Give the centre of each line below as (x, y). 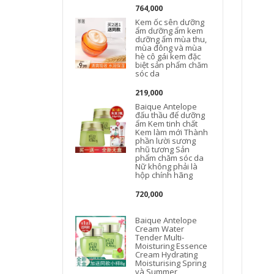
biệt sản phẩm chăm (172, 65)
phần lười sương (166, 140)
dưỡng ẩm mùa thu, (171, 39)
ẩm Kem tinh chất (167, 123)
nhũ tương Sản (163, 149)
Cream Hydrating (167, 254)
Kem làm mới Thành (172, 132)
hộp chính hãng (164, 175)
